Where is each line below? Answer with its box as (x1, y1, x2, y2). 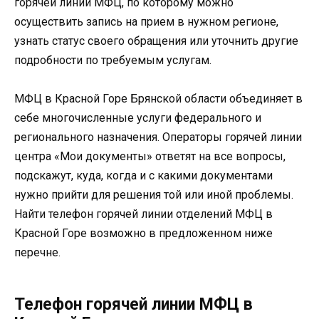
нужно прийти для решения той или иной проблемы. (14, 187, 293, 202)
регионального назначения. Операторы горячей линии (14, 130, 302, 144)
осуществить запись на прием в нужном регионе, (14, 14, 278, 28)
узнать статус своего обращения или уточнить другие (14, 33, 298, 48)
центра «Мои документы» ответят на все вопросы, (14, 149, 286, 163)
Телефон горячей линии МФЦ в (14, 294, 253, 314)
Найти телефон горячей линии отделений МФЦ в (14, 206, 273, 221)
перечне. (14, 245, 61, 259)
